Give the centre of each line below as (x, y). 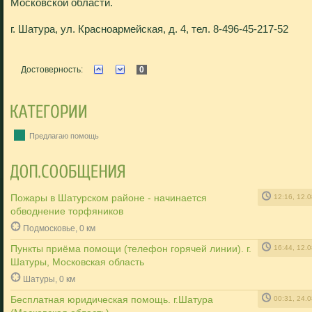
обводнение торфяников (67, 211)
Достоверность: (52, 70)
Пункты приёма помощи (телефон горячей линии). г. (131, 249)
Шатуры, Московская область (77, 262)
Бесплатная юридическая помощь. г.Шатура (112, 299)
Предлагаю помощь (63, 136)
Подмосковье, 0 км (59, 228)
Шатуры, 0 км (49, 279)
